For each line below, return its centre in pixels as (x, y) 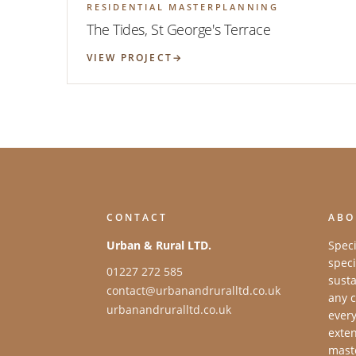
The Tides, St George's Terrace (179, 29)
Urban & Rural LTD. (159, 245)
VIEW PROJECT (130, 57)
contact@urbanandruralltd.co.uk (193, 290)
